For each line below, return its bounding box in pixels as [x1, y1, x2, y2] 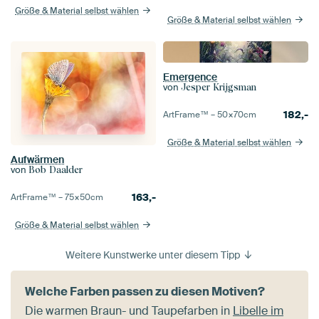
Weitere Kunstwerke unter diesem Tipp [65, 249, 242, 262]
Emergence [163, 70, 217, 84]
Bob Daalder [28, 164, 83, 176]
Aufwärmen [11, 153, 64, 167]
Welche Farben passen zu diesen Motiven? [25, 284, 265, 300]
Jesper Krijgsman [181, 82, 256, 93]
